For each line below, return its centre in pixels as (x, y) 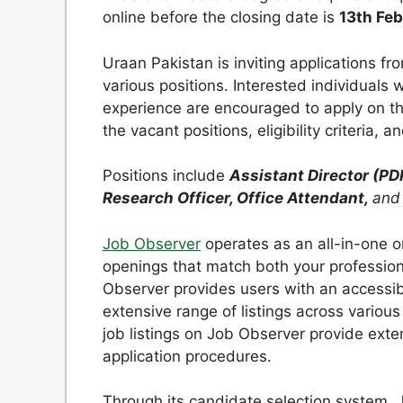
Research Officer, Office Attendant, (237, 198)
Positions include (166, 175)
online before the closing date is (221, 17)
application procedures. (187, 356)
